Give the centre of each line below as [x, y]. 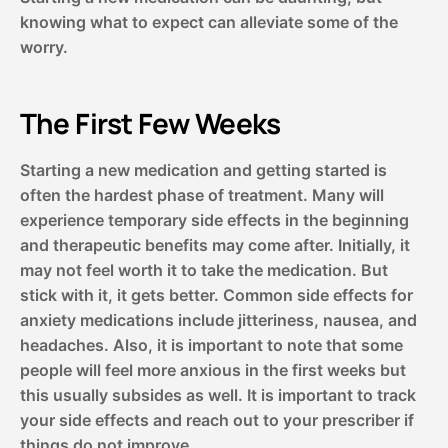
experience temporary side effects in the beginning [214, 220]
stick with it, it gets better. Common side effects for [216, 295]
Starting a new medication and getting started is [203, 170]
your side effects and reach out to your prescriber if [216, 420]
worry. [43, 47]
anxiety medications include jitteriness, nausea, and [218, 320]
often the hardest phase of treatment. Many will [201, 195]
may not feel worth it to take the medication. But [203, 270]
